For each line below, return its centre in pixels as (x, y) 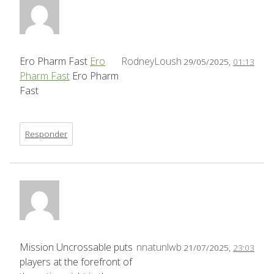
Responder (46, 133)
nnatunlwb (159, 247)
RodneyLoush (151, 61)
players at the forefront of (76, 261)
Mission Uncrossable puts (76, 247)
